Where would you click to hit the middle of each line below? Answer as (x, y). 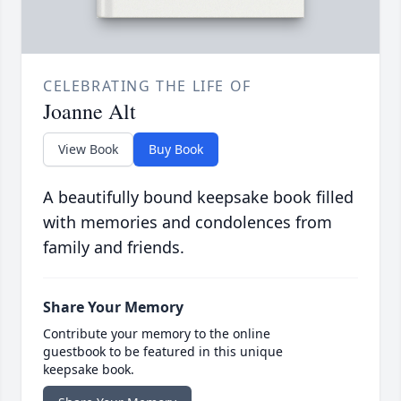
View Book (88, 149)
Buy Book (176, 149)
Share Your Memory (113, 307)
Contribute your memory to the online (157, 334)
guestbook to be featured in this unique (163, 352)
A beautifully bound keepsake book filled (198, 197)
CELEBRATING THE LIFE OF (147, 86)
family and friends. (114, 247)
